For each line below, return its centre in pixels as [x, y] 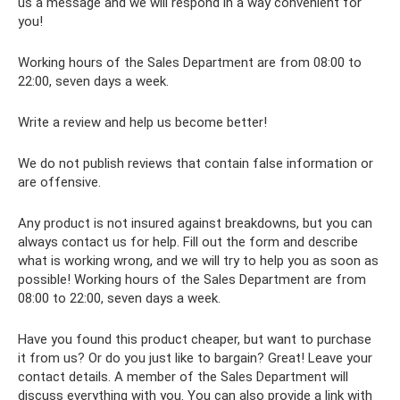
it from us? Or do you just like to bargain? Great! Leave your [195, 358]
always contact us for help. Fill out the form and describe [188, 242]
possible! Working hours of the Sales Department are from [192, 279]
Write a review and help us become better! [142, 122]
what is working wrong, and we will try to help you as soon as [198, 260]
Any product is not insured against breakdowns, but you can [195, 223]
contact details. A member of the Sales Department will [183, 376]
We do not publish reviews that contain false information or [196, 163]
